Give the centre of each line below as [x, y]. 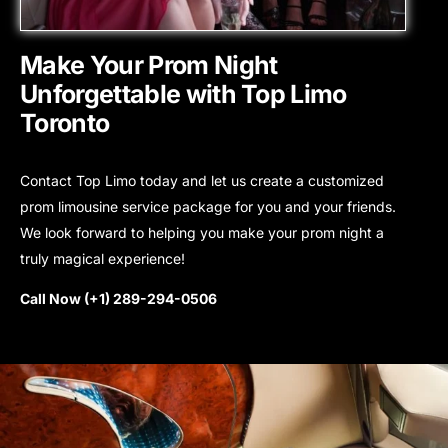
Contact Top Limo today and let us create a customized [202, 181]
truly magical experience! [102, 259]
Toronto [65, 123]
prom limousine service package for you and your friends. [208, 207]
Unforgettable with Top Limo [183, 94]
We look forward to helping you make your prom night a [202, 233]
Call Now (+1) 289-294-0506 [118, 299]
